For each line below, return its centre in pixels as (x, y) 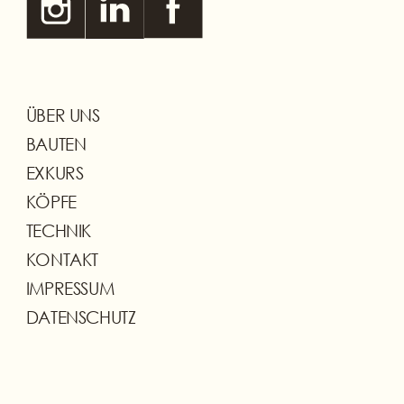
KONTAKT (62, 259)
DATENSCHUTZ (81, 317)
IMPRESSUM (70, 288)
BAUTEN (56, 143)
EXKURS (55, 172)
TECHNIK (58, 230)
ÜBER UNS (63, 115)
